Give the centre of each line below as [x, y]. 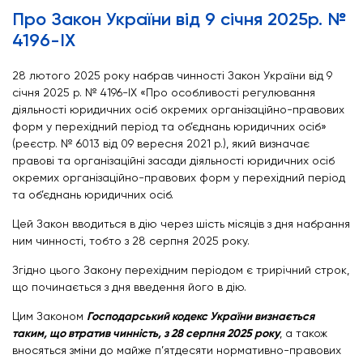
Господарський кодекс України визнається [202, 317]
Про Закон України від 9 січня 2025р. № [179, 19]
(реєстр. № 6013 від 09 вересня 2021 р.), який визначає [161, 144]
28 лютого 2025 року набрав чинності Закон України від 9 [172, 76]
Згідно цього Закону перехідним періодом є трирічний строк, [181, 270]
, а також [303, 333]
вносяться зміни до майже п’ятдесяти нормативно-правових [177, 350]
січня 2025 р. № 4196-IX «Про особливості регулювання [164, 93]
